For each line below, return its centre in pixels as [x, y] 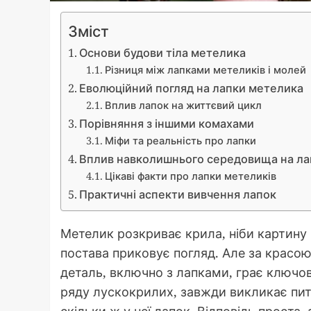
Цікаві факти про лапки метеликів [190, 175]
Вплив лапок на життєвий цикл [183, 104]
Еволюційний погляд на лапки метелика [192, 88]
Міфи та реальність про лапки [180, 140]
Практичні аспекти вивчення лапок [178, 194]
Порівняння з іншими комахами [167, 123]
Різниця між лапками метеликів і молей [205, 69]
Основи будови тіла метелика [163, 52]
